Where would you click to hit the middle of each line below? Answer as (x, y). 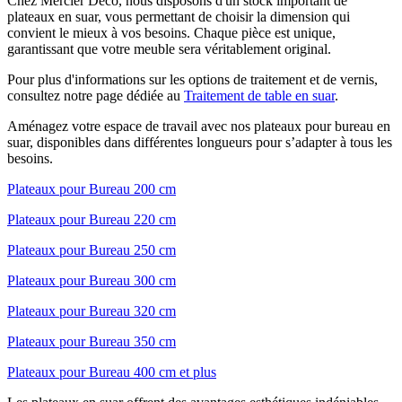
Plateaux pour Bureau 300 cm (92, 280)
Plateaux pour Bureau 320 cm (92, 310)
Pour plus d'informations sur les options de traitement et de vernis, (192, 79)
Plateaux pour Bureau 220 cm (92, 219)
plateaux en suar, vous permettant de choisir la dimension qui (179, 16)
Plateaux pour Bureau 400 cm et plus (112, 371)
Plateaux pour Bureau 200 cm (92, 188)
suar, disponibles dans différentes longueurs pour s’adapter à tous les (200, 142)
